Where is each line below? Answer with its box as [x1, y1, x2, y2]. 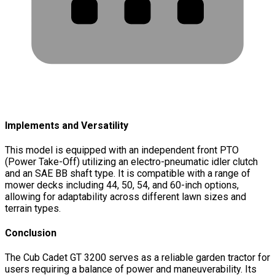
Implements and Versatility [5, 119, 128, 131]
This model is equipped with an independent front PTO [5, 144, 239, 156]
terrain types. [5, 202, 61, 214]
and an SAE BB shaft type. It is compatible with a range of [5, 167, 250, 179]
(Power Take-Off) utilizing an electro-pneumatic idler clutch [5, 155, 258, 168]
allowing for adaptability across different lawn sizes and [5, 190, 246, 203]
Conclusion [5, 227, 56, 239]
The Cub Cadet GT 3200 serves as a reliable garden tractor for [5, 252, 270, 264]
